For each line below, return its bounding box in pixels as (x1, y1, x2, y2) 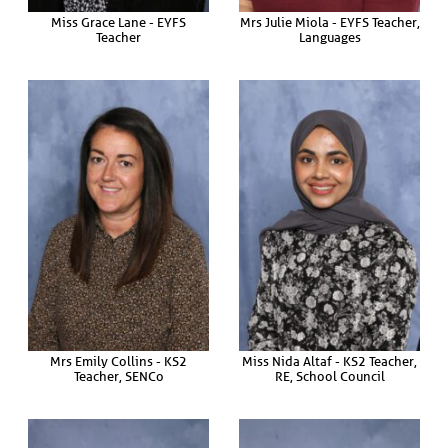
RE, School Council (274, 368, 385, 384)
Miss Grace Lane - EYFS (51, 14, 186, 30)
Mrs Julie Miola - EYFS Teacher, (239, 14, 420, 30)
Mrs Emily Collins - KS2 (50, 353, 187, 369)
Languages (298, 29, 361, 45)
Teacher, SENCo (73, 368, 164, 384)
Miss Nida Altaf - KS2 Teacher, (242, 353, 417, 369)
